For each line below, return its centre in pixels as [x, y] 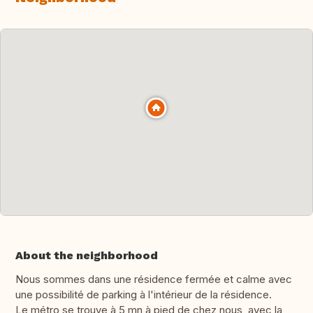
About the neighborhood [87, 256]
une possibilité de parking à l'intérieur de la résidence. [144, 295]
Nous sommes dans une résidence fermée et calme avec [154, 279]
